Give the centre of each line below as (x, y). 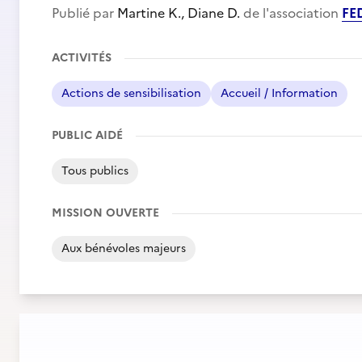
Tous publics (95, 171)
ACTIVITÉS (82, 58)
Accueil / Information (279, 93)
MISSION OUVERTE (105, 213)
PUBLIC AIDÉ (87, 135)
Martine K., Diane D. (179, 13)
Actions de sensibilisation (131, 93)
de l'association (291, 13)
